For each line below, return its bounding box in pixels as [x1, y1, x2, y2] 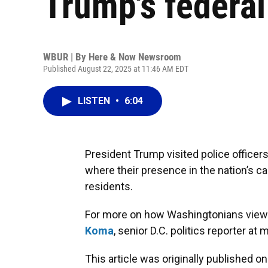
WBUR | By [43, 51, 89, 63]
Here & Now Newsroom [89, 51, 181, 63]
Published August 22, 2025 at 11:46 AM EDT [43, 64, 188, 74]
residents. [85, 180, 133, 193]
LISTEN [78, 95, 112, 106]
